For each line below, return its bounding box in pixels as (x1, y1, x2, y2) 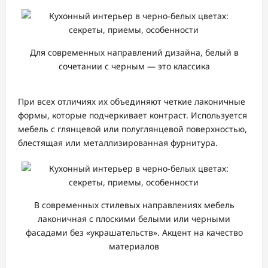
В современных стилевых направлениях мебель (33, 199, 234, 211)
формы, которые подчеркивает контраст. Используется (18, 109, 247, 121)
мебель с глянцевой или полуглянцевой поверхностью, (18, 123, 247, 135)
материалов (109, 240, 159, 252)
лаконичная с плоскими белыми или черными (38, 212, 230, 224)
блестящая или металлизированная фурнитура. (18, 136, 218, 148)
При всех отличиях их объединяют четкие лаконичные (18, 95, 245, 107)
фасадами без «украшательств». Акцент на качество (25, 226, 243, 238)
